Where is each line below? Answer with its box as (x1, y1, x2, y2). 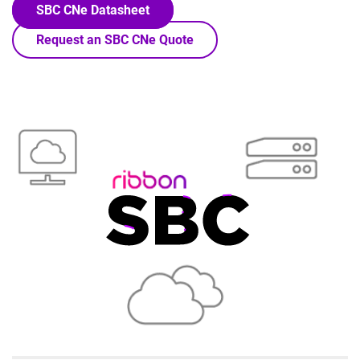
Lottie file (11, 115, 70, 131)
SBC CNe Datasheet (36, 2, 149, 18)
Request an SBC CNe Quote (36, 32, 194, 47)
